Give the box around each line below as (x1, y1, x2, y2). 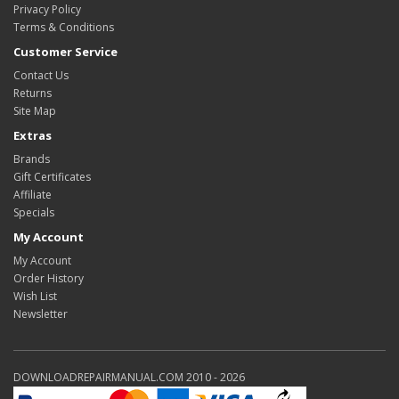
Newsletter (13, 306, 68, 322)
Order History (13, 271, 84, 286)
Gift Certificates (13, 169, 91, 184)
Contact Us (13, 68, 69, 83)
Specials (13, 205, 54, 220)
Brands (13, 151, 50, 167)
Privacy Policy (13, 2, 81, 17)
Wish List (13, 289, 57, 304)
